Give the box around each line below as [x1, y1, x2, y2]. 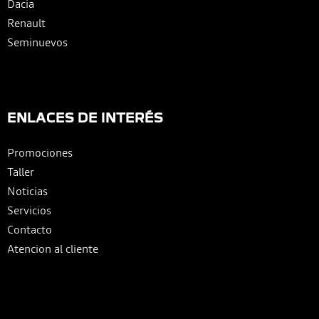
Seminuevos [7, 33, 68, 50]
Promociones [7, 144, 73, 160]
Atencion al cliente [7, 240, 98, 256]
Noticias [7, 182, 48, 199]
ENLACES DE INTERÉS [7, 109, 163, 125]
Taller [7, 163, 34, 179]
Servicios [7, 202, 51, 218]
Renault [7, 14, 46, 31]
